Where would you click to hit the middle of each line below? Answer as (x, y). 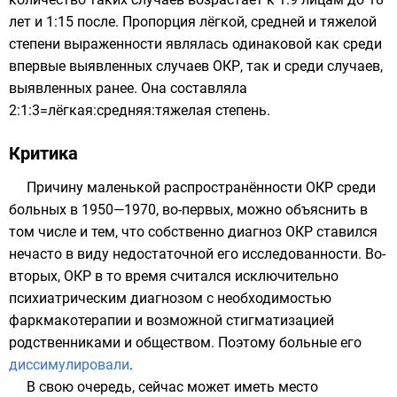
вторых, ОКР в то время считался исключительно (174, 276)
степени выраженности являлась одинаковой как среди (195, 44)
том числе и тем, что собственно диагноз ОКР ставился (193, 232)
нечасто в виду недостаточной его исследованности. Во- (197, 254)
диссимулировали (69, 365)
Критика (43, 153)
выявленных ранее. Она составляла (128, 88)
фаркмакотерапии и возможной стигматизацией (171, 320)
